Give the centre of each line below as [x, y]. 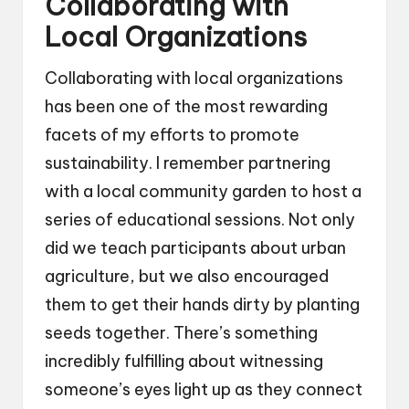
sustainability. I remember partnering [188, 163]
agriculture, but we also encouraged [187, 277]
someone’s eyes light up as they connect [204, 390]
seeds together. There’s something [181, 333]
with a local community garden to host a [203, 192]
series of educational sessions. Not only [200, 220]
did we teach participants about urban [195, 248]
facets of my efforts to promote [172, 135]
